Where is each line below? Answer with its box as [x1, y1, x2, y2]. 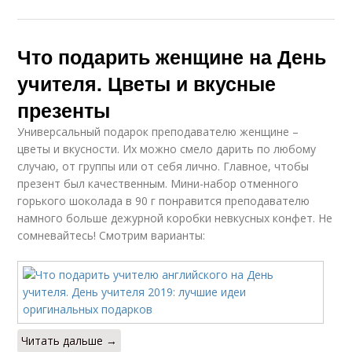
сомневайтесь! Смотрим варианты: [17, 228, 206, 244]
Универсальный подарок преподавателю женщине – [17, 124, 299, 140]
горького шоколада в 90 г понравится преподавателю [17, 193, 310, 209]
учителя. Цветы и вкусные [17, 69, 277, 98]
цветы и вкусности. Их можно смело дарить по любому [17, 141, 317, 157]
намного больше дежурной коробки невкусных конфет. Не [17, 211, 333, 226]
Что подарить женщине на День [17, 42, 327, 71]
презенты [17, 96, 111, 125]
